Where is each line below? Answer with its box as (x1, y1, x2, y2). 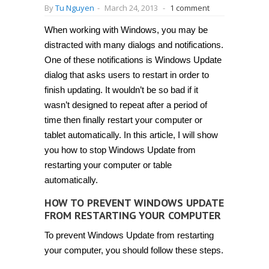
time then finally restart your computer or (44, 115, 202, 125)
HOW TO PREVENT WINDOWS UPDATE (44, 196, 224, 210)
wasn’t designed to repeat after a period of (44, 100, 207, 110)
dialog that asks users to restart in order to (44, 70, 209, 80)
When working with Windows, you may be (44, 25, 208, 35)
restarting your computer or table (44, 160, 172, 170)
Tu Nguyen (55, 2, 94, 13)
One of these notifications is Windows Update (44, 55, 222, 65)
